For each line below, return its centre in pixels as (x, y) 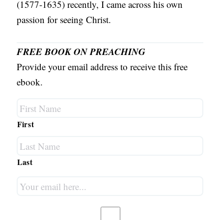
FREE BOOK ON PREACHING (81, 52)
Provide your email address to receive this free (102, 67)
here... (29, 205)
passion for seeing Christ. (64, 20)
